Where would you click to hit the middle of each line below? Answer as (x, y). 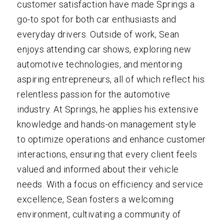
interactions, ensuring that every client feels (107, 154)
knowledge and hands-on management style (107, 124)
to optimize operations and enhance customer (111, 139)
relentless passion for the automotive (94, 94)
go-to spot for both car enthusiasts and (97, 19)
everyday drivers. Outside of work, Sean (98, 34)
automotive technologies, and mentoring (100, 64)
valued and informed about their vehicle (98, 169)
